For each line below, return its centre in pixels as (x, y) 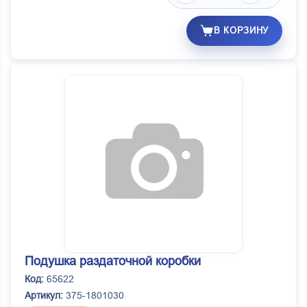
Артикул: (44, 296)
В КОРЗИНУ (241, 31)
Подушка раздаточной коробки (113, 261)
